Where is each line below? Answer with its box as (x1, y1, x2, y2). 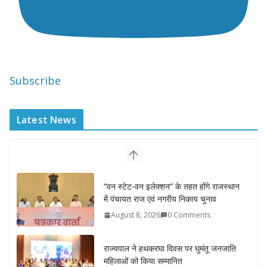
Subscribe (10, 73, 61, 88)
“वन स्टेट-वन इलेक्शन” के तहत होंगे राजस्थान (104, 181, 240, 193)
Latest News (17, 113, 76, 127)
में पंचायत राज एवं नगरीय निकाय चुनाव (104, 193, 216, 205)
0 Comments (167, 210, 210, 221)
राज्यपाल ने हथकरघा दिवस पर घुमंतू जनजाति (104, 243, 236, 254)
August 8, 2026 (111, 210, 160, 221)
